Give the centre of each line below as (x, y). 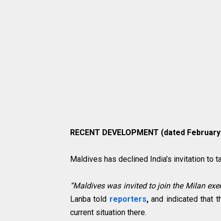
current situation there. (108, 212)
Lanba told (90, 199)
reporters (128, 199)
